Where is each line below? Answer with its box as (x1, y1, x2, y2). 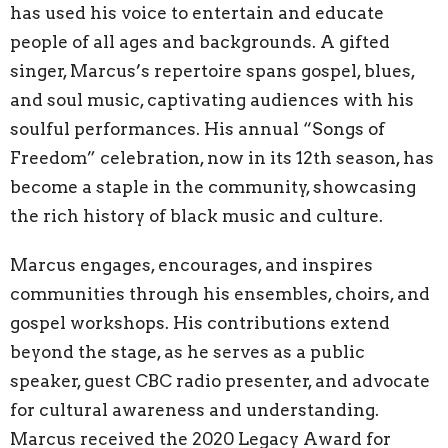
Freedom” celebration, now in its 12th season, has (10, 147, 434, 168)
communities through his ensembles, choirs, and (10, 283, 430, 304)
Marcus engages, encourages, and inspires (10, 254, 373, 275)
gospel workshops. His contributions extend (10, 312, 390, 333)
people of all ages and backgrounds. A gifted (10, 31, 390, 52)
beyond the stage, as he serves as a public (10, 341, 365, 362)
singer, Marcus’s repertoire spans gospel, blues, (10, 60, 415, 81)
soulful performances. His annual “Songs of (10, 118, 385, 139)
